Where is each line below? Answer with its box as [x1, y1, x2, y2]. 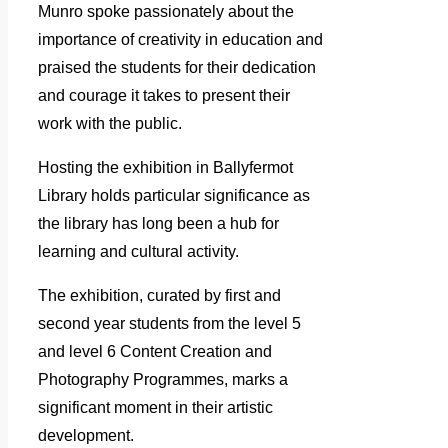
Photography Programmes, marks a [38, 370, 288, 388]
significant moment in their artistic [38, 398, 273, 416]
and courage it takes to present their [38, 86, 290, 104]
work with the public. [38, 114, 182, 132]
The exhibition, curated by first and [38, 286, 281, 304]
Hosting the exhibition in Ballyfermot [38, 158, 293, 176]
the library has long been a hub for [38, 214, 279, 232]
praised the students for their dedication [38, 58, 316, 76]
